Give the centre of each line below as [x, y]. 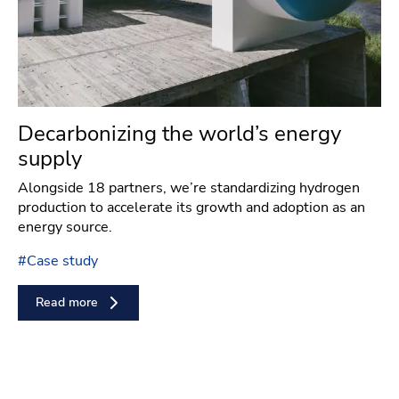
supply [50, 158]
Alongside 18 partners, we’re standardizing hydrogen [189, 187]
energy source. [65, 227]
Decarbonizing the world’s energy [179, 133]
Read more [67, 303]
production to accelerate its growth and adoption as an [191, 207]
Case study [62, 261]
